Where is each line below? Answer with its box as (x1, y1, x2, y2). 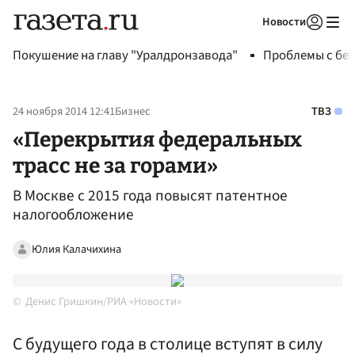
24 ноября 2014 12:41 (13, 103, 115, 120)
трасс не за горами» (13, 152, 218, 178)
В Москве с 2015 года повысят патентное (13, 185, 288, 208)
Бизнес (115, 103, 151, 120)
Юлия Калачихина (32, 240, 121, 258)
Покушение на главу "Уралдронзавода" (13, 46, 238, 65)
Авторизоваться (212, 35, 287, 49)
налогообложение (13, 204, 134, 227)
